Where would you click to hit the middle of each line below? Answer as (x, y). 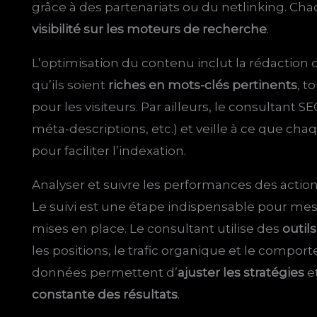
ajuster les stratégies (241, 273)
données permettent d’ (105, 273)
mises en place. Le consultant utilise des (157, 229)
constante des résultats (105, 295)
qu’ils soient (70, 85)
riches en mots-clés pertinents (203, 85)
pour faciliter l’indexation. (109, 151)
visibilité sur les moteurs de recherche (150, 29)
